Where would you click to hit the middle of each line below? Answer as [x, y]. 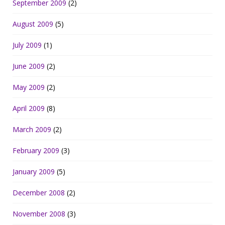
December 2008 [39, 193]
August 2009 [33, 24]
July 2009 [27, 45]
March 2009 [32, 130]
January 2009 [34, 172]
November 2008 [39, 214]
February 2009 [36, 151]
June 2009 [29, 66]
